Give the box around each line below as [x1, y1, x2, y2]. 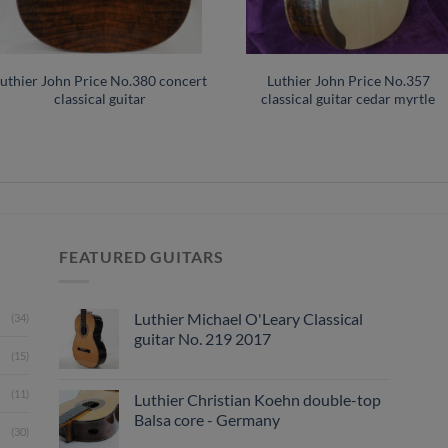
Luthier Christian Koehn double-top [134, 389, 381, 409]
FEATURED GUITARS [59, 247, 224, 267]
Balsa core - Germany [134, 409, 280, 429]
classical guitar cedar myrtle [261, 89, 435, 107]
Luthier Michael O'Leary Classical [134, 308, 363, 328]
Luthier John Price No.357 [266, 71, 430, 89]
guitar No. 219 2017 [134, 328, 271, 348]
